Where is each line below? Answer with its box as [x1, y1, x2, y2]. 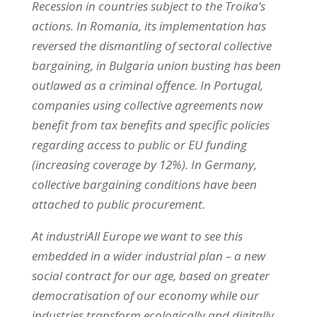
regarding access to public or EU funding [31, 136, 247, 153]
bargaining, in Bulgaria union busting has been [31, 57, 281, 74]
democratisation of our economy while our [31, 287, 259, 304]
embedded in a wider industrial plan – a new [31, 247, 265, 264]
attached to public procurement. [31, 195, 205, 212]
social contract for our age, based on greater [31, 267, 270, 284]
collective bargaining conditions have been [31, 175, 257, 192]
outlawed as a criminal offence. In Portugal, [31, 76, 263, 93]
